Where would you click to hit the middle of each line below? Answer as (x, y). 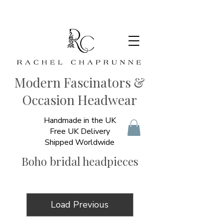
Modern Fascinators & (80, 82)
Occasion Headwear (80, 100)
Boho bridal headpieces (80, 161)
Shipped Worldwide (80, 142)
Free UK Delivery (80, 131)
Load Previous (80, 205)
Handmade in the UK (80, 120)
